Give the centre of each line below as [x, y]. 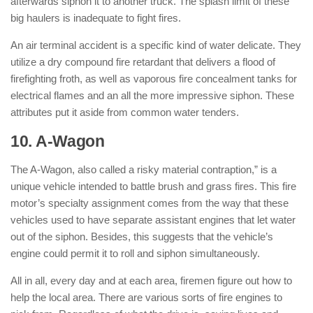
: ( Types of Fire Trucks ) [194, 141]
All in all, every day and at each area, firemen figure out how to [151, 281]
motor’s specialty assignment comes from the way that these [150, 203]
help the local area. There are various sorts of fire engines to [146, 297]
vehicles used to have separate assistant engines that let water [153, 220]
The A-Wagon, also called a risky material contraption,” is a [144, 169]
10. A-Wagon [58, 141]
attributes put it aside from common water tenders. [125, 112]
